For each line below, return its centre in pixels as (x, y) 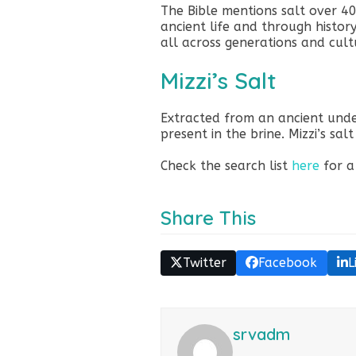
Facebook (288, 262)
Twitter (204, 262)
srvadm (261, 334)
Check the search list (226, 165)
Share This (208, 217)
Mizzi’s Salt (218, 80)
